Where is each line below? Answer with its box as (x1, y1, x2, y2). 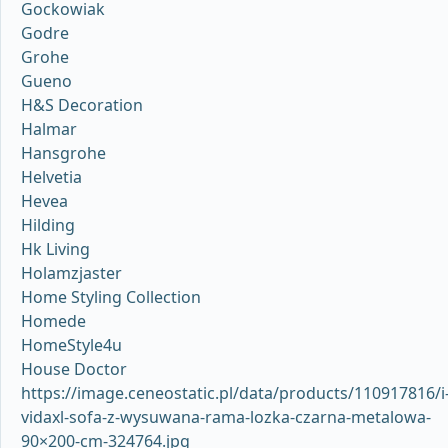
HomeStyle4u (21, 333, 122, 356)
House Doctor (21, 357, 127, 380)
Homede (21, 309, 86, 332)
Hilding (21, 213, 75, 236)
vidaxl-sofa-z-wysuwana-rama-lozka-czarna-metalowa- (21, 405, 431, 428)
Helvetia (21, 165, 82, 188)
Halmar (21, 117, 77, 140)
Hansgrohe (21, 141, 106, 164)
